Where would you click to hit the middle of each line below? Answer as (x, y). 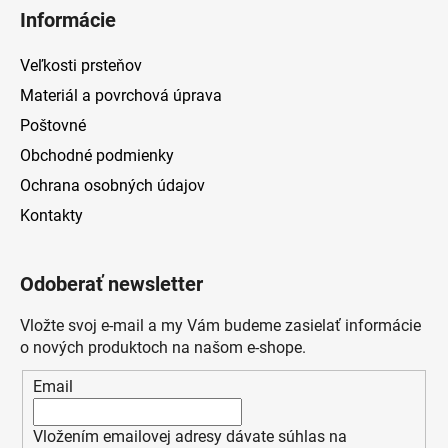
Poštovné (53, 125)
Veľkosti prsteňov (81, 65)
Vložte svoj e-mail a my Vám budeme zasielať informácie (220, 325)
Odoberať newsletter (111, 283)
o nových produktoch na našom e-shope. (163, 347)
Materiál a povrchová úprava (121, 95)
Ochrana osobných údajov (112, 185)
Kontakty (51, 215)
